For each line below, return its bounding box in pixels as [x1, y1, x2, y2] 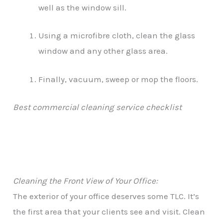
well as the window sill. [38, 2, 127, 12]
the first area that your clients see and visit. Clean [13, 206, 206, 217]
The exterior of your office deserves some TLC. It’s [13, 191, 200, 201]
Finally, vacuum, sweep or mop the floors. [38, 74, 199, 84]
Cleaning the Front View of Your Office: [13, 175, 158, 186]
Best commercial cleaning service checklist [13, 102, 182, 112]
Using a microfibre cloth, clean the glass [38, 30, 196, 41]
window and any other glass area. [38, 46, 168, 56]
